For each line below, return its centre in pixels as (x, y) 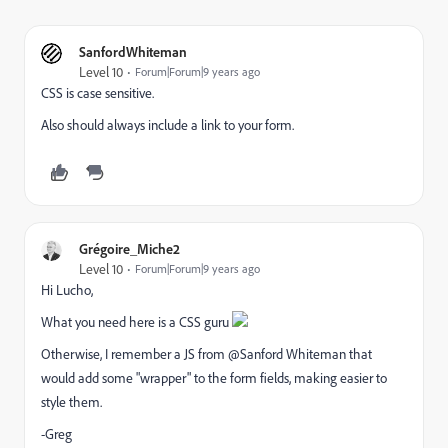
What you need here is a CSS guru (136, 322)
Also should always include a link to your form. (167, 125)
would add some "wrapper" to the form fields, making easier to (214, 378)
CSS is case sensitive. (97, 93)
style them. (71, 402)
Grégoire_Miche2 (129, 248)
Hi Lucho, (67, 290)
